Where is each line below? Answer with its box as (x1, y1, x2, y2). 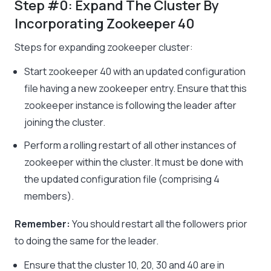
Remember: (15, 217, 70, 231)
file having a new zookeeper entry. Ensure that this (24, 82, 247, 96)
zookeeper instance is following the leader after (24, 99, 237, 113)
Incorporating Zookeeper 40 (15, 15, 195, 33)
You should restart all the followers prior (70, 217, 247, 231)
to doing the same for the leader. (15, 234, 158, 248)
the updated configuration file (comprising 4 (24, 172, 220, 186)
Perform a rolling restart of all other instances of (24, 139, 237, 152)
